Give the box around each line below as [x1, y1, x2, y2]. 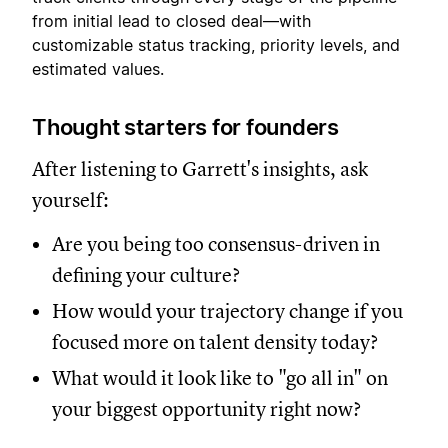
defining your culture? [52, 263, 240, 288]
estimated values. [32, 59, 164, 79]
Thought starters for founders [32, 114, 339, 140]
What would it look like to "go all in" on [52, 366, 388, 391]
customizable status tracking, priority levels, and [32, 35, 400, 55]
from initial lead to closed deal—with [32, 11, 311, 31]
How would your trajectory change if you [52, 299, 403, 324]
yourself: [32, 188, 109, 213]
